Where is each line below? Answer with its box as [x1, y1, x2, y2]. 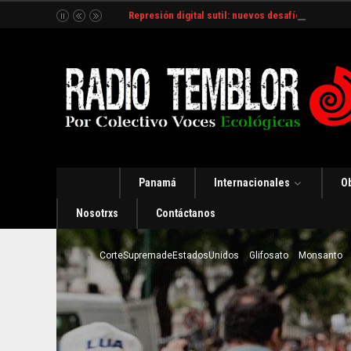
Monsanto [298, 250, 342, 261]
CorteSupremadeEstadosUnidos [99, 250, 239, 261]
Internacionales [214, 176, 290, 189]
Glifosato [248, 250, 288, 261]
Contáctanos [156, 207, 215, 219]
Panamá [139, 176, 176, 189]
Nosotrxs [76, 207, 118, 219]
